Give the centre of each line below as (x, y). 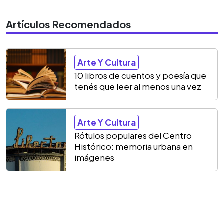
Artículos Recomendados (69, 24)
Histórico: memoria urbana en (134, 146)
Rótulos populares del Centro (133, 135)
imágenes (94, 157)
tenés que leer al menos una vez (138, 86)
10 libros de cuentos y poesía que (140, 75)
